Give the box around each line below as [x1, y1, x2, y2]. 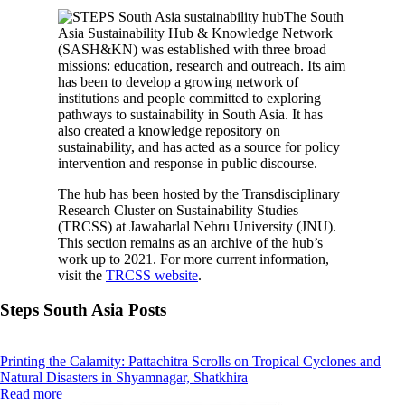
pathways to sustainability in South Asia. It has [58, 106, 323, 122]
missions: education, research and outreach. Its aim [58, 57, 345, 73]
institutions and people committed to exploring [58, 89, 321, 106]
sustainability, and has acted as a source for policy [58, 138, 340, 155]
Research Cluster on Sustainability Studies [58, 202, 298, 218]
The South [284, 8, 344, 24]
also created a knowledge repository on [58, 122, 280, 138]
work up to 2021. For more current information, [58, 250, 329, 267]
